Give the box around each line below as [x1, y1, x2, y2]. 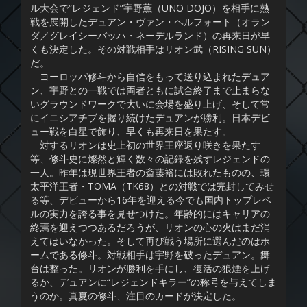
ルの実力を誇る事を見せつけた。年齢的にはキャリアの [30, 207, 270, 221]
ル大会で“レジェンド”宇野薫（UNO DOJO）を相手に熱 [30, 1, 269, 15]
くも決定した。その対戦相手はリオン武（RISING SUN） [30, 42, 276, 56]
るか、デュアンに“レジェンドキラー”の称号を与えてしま [30, 275, 277, 289]
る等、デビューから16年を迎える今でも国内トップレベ [30, 193, 271, 207]
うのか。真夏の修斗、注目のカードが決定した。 [30, 289, 241, 303]
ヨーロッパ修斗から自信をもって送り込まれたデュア [30, 70, 270, 84]
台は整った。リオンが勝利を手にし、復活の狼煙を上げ [30, 262, 270, 275]
